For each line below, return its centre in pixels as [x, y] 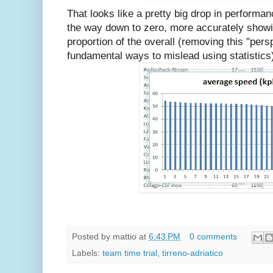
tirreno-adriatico [193, 253]
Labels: [87, 253]
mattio [125, 237]
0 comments [213, 237]
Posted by [92, 237]
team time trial [130, 253]
